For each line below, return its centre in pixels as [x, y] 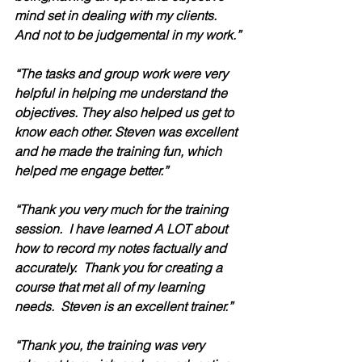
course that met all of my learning [111, 286]
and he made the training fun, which [120, 151]
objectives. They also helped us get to [126, 112]
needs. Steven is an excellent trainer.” [125, 306]
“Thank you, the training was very [111, 345]
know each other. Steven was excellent [127, 131]
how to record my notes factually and [122, 248]
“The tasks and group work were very [123, 73]
